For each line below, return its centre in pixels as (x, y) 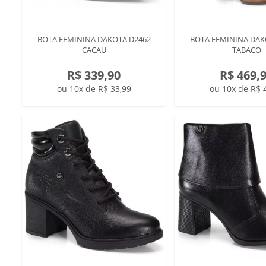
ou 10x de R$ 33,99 (94, 89)
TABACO (246, 50)
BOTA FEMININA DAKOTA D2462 (94, 39)
